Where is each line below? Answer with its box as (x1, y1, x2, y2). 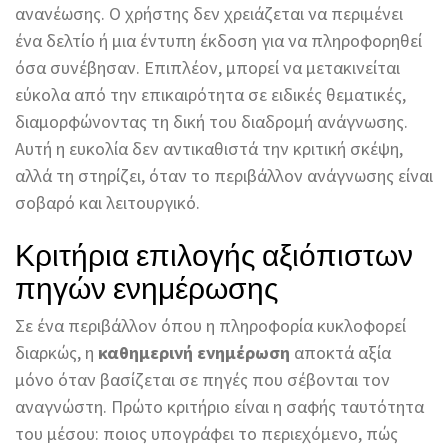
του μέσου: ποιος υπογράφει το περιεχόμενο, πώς (15, 422, 398, 446)
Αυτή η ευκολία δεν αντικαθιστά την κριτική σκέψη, (15, 137, 403, 161)
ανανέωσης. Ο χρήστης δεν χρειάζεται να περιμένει (15, 2, 403, 26)
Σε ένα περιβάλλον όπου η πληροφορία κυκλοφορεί (15, 314, 406, 338)
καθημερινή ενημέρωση (98, 341, 290, 365)
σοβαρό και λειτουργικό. (15, 191, 200, 215)
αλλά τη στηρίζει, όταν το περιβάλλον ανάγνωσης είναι (15, 164, 433, 188)
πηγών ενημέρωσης (15, 263, 278, 309)
